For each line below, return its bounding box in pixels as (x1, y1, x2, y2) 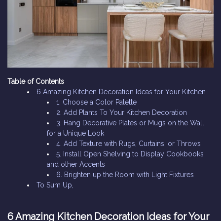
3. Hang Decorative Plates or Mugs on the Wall (56, 118, 204, 127)
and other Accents (47, 160, 105, 168)
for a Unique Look (47, 129, 104, 137)
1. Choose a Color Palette (56, 98, 137, 106)
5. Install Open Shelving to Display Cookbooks (56, 149, 204, 158)
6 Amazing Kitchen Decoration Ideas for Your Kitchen (37, 87, 206, 96)
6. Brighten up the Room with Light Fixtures (56, 170, 194, 179)
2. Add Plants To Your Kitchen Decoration (56, 108, 187, 116)
